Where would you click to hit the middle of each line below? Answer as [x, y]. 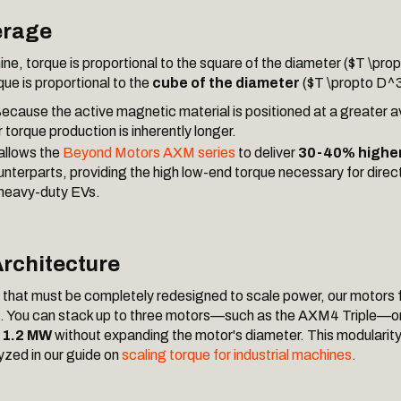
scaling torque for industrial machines [237, 355]
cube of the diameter [226, 83]
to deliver [267, 153]
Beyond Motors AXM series [149, 153]
